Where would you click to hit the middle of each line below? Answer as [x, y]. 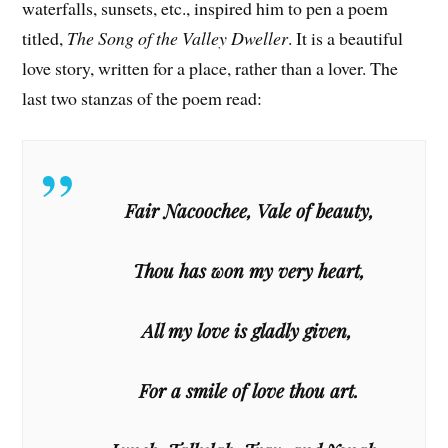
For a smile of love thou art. [249, 390]
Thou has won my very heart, [249, 270]
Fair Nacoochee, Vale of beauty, [249, 210]
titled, [45, 37]
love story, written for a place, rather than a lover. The [210, 67]
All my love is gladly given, [249, 330]
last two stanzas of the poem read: [142, 97]
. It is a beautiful [346, 37]
